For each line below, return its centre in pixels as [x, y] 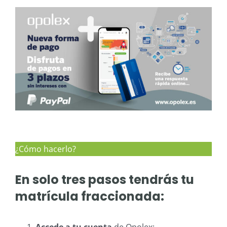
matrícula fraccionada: [90, 197]
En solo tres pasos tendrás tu [105, 180]
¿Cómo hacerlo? [46, 149]
